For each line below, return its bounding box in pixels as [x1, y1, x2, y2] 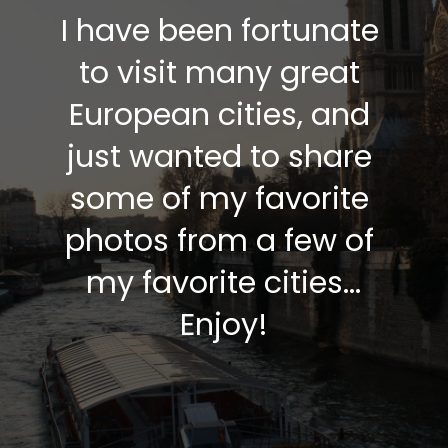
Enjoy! [179, 303, 268, 347]
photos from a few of [65, 219, 375, 263]
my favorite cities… [86, 261, 362, 305]
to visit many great [79, 51, 361, 95]
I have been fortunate [60, 9, 379, 53]
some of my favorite [70, 177, 370, 221]
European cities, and [69, 93, 371, 137]
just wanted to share [67, 135, 373, 179]
